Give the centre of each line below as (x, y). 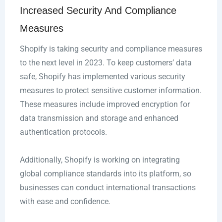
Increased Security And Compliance (98, 11)
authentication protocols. (63, 132)
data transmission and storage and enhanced (99, 118)
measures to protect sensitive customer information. (111, 91)
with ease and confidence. (65, 202)
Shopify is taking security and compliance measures (111, 49)
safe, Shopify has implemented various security (102, 77)
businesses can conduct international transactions (108, 188)
